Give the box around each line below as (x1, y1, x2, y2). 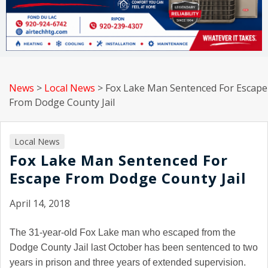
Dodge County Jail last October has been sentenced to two (10, 242, 258, 253)
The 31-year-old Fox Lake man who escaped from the (10, 227, 236, 238)
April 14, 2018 (10, 197, 70, 211)
